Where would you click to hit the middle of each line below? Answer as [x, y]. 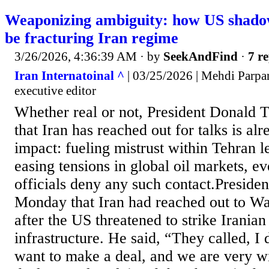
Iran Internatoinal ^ [69, 75]
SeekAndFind [201, 57]
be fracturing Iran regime [92, 38]
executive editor [55, 90]
